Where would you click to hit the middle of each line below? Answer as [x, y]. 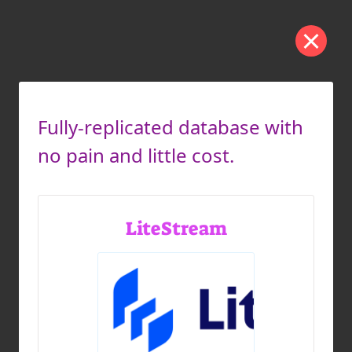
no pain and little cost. [136, 155]
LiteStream [176, 229]
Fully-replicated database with [170, 127]
